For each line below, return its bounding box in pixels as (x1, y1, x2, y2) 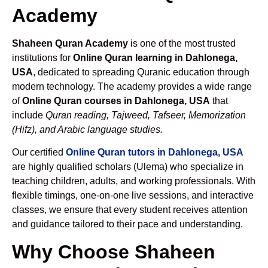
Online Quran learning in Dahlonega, (73, 53, 237, 63)
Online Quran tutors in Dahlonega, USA (66, 147, 243, 158)
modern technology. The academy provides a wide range (12, 81, 252, 92)
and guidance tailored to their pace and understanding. (12, 219, 243, 230)
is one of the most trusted (128, 38, 236, 48)
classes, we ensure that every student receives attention (12, 205, 248, 215)
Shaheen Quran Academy (12, 38, 128, 48)
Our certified (12, 147, 66, 158)
